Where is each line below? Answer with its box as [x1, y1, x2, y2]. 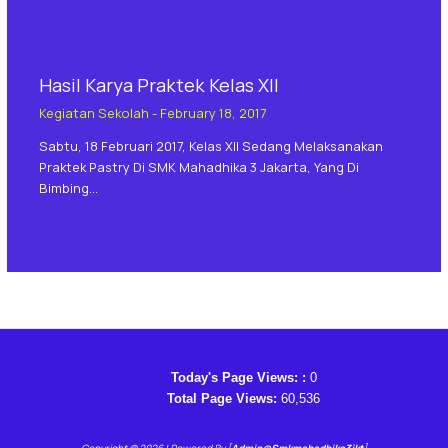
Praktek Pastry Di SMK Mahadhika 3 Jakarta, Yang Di [38, 157, 359, 176]
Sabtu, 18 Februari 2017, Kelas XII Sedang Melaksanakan [38, 136, 383, 155]
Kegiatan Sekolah [38, 104, 149, 123]
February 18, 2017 [159, 104, 266, 123]
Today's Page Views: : [170, 369, 310, 385]
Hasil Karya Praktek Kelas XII [38, 73, 279, 97]
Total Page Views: [167, 390, 281, 406]
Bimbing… [38, 178, 98, 197]
